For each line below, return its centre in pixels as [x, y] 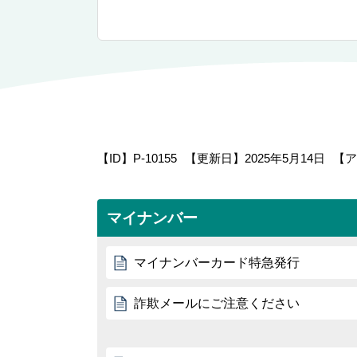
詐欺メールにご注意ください [217, 303]
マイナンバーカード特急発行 [217, 263]
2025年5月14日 [285, 159]
